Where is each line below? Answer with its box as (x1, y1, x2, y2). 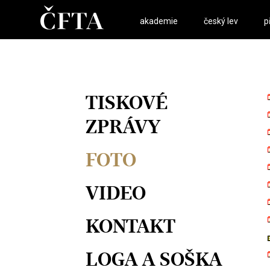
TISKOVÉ (86, 90, 168, 115)
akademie (140, 16, 178, 26)
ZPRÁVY (86, 115, 160, 139)
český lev (204, 16, 239, 26)
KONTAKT (86, 214, 175, 238)
